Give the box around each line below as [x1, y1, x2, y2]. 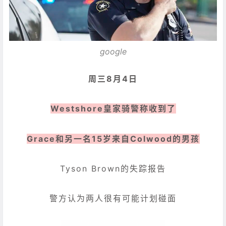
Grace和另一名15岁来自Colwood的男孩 [26, 133, 200, 144]
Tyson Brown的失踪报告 [60, 163, 166, 174]
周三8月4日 [88, 74, 138, 84]
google [99, 46, 127, 57]
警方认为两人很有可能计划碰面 [49, 193, 177, 203]
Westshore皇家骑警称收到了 [50, 103, 176, 114]
